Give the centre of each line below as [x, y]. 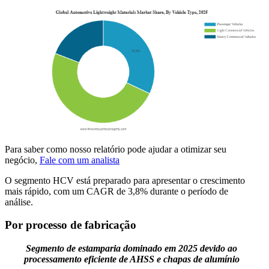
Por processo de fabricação [71, 225]
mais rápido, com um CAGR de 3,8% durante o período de [116, 191]
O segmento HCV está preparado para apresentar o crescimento [125, 180]
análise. [19, 202]
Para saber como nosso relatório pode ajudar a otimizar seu [116, 149]
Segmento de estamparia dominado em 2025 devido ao [131, 248]
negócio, [22, 160]
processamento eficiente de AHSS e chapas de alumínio [131, 259]
